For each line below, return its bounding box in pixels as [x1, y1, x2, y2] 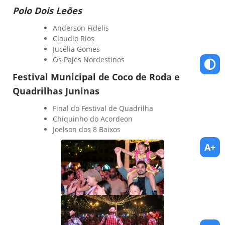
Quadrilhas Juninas [13, 85, 99, 97]
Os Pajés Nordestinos [53, 55, 125, 65]
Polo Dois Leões [13, 5, 82, 17]
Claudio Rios [53, 34, 94, 44]
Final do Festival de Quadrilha [53, 103, 153, 114]
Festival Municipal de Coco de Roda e [13, 71, 180, 83]
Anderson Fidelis [53, 23, 109, 33]
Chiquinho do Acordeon [53, 114, 133, 124]
